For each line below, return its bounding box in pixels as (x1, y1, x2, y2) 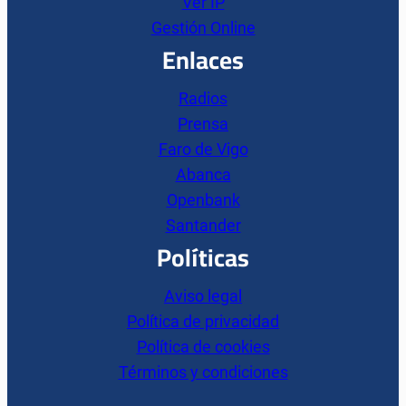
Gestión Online (150, 18, 256, 38)
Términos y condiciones (118, 362, 288, 382)
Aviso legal (164, 286, 242, 306)
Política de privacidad (127, 312, 279, 332)
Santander (165, 216, 241, 236)
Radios (179, 89, 227, 109)
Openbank (166, 190, 240, 210)
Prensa (178, 114, 228, 134)
